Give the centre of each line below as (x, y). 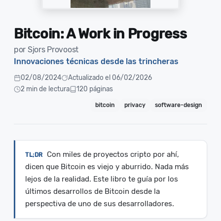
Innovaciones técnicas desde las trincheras (96, 62)
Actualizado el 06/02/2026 (110, 78)
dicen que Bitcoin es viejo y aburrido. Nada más (107, 166)
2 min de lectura (45, 89)
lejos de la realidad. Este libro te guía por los (102, 179)
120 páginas (95, 89)
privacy (135, 105)
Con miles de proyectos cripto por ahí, (113, 154)
